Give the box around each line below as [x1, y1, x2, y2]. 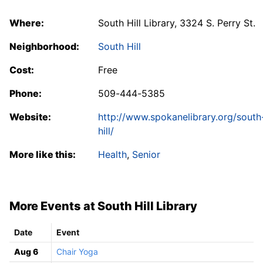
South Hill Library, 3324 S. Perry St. [98, 16, 255, 29]
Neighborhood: [9, 40, 79, 52]
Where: [9, 16, 44, 29]
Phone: [9, 87, 42, 99]
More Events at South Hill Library [9, 198, 197, 213]
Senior [132, 148, 160, 160]
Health [98, 148, 127, 160]
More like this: [9, 148, 76, 160]
